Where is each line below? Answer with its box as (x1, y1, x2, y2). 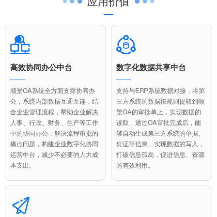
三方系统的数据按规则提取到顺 (116, 96, 204, 106)
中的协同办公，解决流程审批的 (10, 128, 98, 138)
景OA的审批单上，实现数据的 (116, 107, 201, 116)
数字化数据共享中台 (116, 61, 186, 73)
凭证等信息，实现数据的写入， (116, 139, 204, 148)
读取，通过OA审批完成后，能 (116, 117, 201, 127)
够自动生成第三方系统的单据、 (116, 128, 204, 138)
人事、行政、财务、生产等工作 (10, 117, 98, 127)
